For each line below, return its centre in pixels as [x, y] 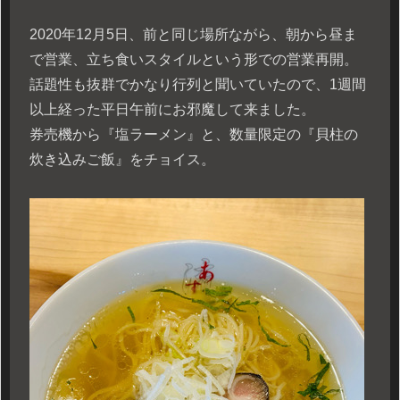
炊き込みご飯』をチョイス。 [122, 159]
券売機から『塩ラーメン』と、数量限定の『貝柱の [194, 134]
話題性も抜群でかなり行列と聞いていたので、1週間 [198, 84]
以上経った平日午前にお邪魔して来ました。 [172, 109]
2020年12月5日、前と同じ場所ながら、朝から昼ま [193, 34]
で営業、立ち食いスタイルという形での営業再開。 [194, 59]
